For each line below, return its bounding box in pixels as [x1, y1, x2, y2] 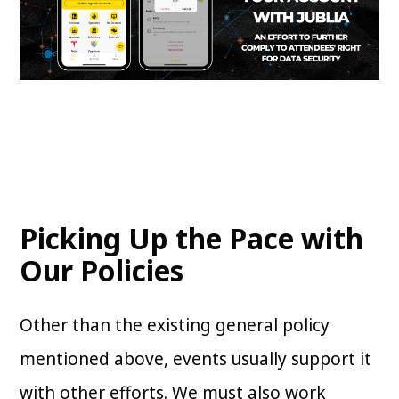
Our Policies [20, 251, 184, 290]
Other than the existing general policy [20, 313, 330, 338]
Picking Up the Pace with [20, 219, 364, 258]
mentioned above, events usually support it [20, 347, 372, 371]
